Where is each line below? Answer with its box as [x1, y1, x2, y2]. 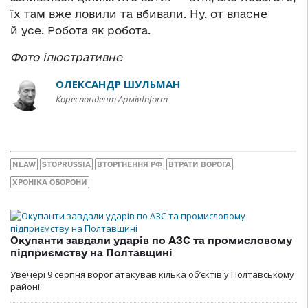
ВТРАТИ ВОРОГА [168, 159, 231, 168]
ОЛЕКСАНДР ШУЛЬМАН [56, 77, 180, 91]
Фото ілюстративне [10, 51, 122, 64]
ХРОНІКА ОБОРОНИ [12, 177, 87, 186]
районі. [10, 280, 42, 293]
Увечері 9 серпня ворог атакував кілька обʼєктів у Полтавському [10, 267, 294, 280]
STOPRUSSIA [42, 159, 91, 168]
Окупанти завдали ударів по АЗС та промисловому [10, 234, 292, 246]
